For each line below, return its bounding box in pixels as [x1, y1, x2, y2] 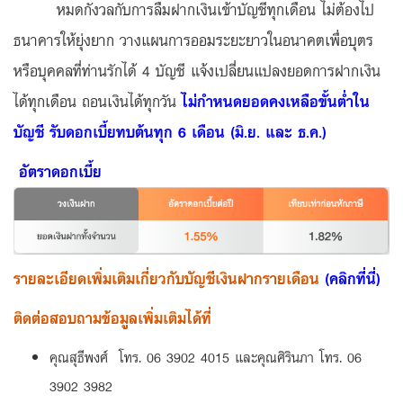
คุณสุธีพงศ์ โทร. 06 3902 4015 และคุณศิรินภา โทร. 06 [49, 346, 362, 369]
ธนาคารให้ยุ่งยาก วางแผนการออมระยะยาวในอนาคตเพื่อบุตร [13, 27, 373, 52]
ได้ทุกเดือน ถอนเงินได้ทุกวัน [13, 88, 182, 113]
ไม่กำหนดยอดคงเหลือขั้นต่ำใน [182, 88, 370, 113]
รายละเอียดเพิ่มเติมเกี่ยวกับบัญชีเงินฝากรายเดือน [13, 266, 325, 291]
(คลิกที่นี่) [325, 266, 381, 291]
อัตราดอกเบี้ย [13, 158, 102, 184]
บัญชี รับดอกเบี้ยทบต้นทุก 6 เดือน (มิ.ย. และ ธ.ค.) [13, 119, 327, 144]
